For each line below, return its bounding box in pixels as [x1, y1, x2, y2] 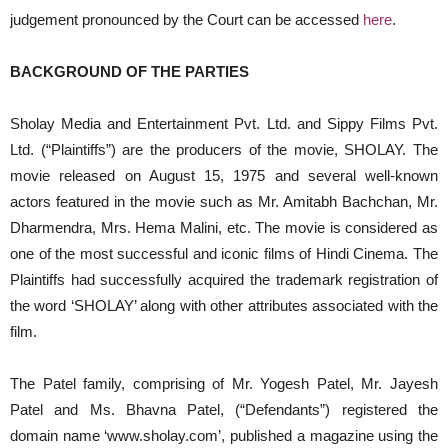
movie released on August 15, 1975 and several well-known [10, 167, 438, 185]
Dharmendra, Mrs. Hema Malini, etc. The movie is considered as [10, 219, 438, 237]
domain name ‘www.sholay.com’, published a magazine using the [10, 427, 438, 445]
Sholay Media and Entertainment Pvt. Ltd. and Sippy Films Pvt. [10, 115, 438, 133]
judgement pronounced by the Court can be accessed [10, 11, 363, 29]
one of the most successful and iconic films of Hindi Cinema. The [10, 245, 438, 263]
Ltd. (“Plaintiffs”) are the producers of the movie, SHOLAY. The [10, 141, 438, 159]
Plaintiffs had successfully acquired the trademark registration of [10, 271, 438, 289]
